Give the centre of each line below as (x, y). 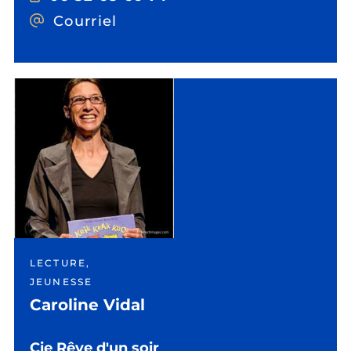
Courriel (85, 21)
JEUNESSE (62, 282)
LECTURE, (60, 263)
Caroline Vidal (87, 305)
